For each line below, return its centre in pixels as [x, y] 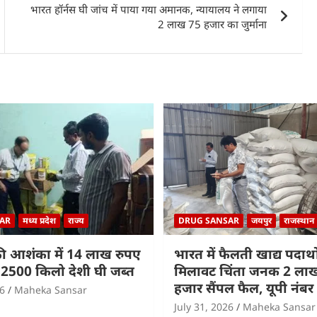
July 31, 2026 [204, 306]
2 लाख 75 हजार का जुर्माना [213, 24]
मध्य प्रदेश [39, 220]
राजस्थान [299, 220]
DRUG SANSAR [209, 220]
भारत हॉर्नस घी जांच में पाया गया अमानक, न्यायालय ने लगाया [149, 9]
